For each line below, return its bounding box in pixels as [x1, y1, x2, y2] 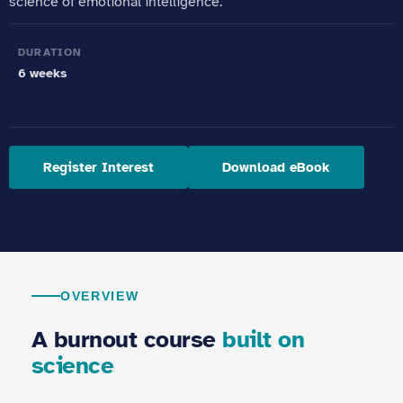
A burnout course [31, 325, 223, 354]
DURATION [18, 46, 82, 58]
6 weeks [18, 66, 67, 81]
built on [222, 325, 305, 354]
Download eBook [222, 158, 330, 175]
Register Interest [43, 158, 154, 175]
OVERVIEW [60, 289, 139, 303]
